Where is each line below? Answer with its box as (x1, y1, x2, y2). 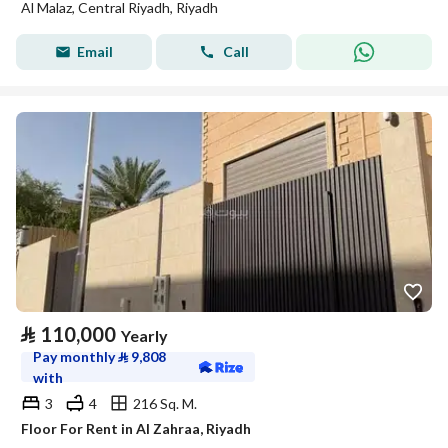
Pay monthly (33, 348, 118, 365)
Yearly (121, 326, 168, 345)
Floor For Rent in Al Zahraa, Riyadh (21, 420, 251, 437)
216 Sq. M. (133, 394, 197, 412)
